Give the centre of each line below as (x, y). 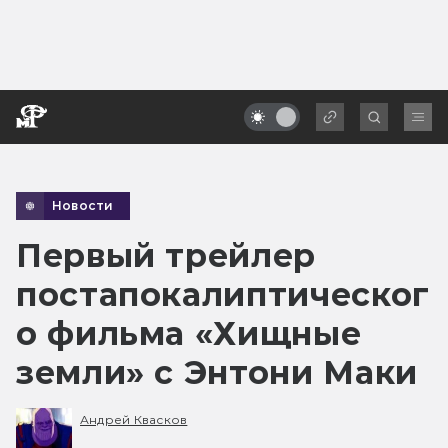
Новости (83, 205)
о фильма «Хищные (189, 333)
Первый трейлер (166, 255)
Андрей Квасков (134, 420)
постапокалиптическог (223, 294)
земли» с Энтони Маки (217, 372)
